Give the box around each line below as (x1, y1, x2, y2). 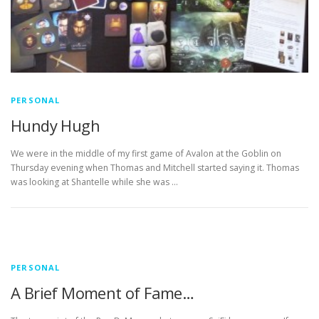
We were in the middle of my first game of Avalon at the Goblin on (11, 147, 281, 159)
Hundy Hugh (11, 114, 100, 136)
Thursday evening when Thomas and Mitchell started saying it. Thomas (11, 161, 299, 174)
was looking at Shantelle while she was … (11, 175, 178, 188)
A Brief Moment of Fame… (11, 281, 194, 303)
